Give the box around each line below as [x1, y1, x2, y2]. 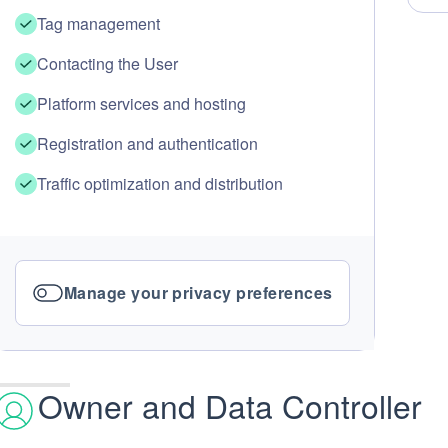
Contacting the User [36, 52, 178, 75]
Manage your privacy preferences [63, 281, 333, 304]
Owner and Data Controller [37, 383, 422, 428]
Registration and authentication [36, 132, 258, 155]
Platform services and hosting [36, 92, 246, 115]
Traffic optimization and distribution [36, 172, 283, 195]
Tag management [36, 12, 160, 35]
